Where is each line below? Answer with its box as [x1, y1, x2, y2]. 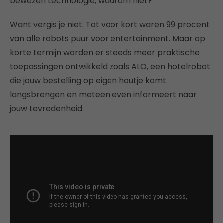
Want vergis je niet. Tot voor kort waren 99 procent [10, 18, 210, 30]
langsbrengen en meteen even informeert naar [10, 88, 197, 100]
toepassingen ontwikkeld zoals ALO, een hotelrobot [10, 60, 210, 72]
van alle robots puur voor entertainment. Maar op [10, 32, 205, 44]
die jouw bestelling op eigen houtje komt [10, 74, 166, 86]
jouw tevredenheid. [10, 102, 84, 114]
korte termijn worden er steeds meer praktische [10, 46, 200, 58]
